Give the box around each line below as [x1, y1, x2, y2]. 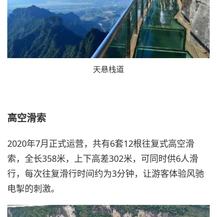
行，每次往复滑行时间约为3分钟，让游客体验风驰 [7, 167, 204, 179]
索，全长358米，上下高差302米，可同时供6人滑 [7, 152, 198, 164]
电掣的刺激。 [7, 182, 60, 194]
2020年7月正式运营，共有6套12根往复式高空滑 [7, 137, 194, 149]
